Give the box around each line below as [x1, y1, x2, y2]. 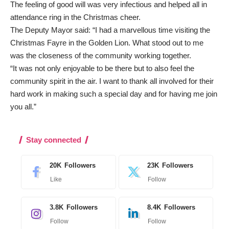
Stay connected [26, 135, 81, 144]
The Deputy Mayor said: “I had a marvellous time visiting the [10, 25, 210, 34]
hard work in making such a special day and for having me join [10, 89, 217, 98]
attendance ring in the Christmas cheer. [10, 12, 141, 21]
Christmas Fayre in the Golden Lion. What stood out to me [10, 38, 203, 47]
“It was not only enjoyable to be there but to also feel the [10, 63, 194, 73]
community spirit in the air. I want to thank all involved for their [10, 76, 214, 85]
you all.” [10, 102, 36, 111]
